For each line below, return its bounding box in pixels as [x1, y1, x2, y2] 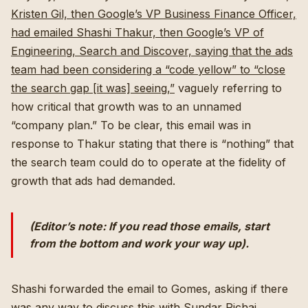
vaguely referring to [175, 81, 282, 95]
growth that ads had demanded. [11, 174, 175, 188]
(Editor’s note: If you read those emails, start [30, 219, 269, 233]
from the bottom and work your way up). [30, 236, 249, 250]
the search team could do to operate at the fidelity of [11, 155, 286, 169]
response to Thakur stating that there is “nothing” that [11, 137, 294, 151]
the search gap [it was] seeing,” [11, 81, 175, 95]
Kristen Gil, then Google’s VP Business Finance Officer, [11, 7, 296, 21]
